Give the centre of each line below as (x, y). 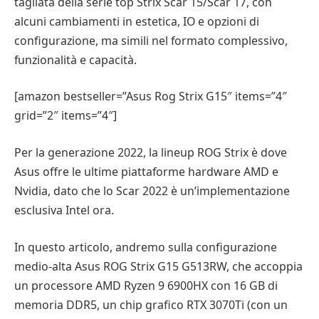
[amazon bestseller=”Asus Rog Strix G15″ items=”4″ (151, 96)
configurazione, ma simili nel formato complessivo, (151, 40)
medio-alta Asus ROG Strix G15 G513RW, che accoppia (158, 266)
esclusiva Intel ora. (64, 210)
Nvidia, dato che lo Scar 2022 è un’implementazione (152, 191)
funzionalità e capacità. (75, 59)
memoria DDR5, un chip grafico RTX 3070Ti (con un (151, 304)
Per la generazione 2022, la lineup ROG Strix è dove (151, 153)
